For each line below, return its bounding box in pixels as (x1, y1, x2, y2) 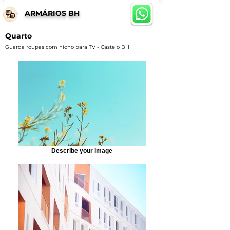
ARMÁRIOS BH (25, 9, 80, 18)
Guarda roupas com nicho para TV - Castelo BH (5, 44, 129, 50)
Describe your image (51, 147, 112, 154)
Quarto (5, 31, 32, 41)
